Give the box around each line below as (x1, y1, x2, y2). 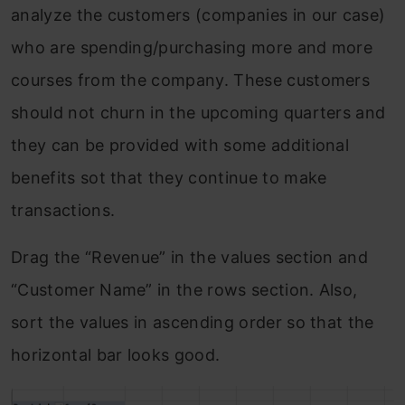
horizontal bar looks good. (11, 345, 221, 365)
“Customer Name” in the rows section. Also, (11, 280, 358, 300)
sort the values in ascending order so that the (11, 313, 374, 333)
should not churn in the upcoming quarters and (11, 103, 386, 123)
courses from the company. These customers (11, 71, 371, 90)
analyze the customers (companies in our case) (11, 5, 386, 25)
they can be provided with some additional (11, 136, 350, 155)
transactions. (11, 201, 116, 221)
